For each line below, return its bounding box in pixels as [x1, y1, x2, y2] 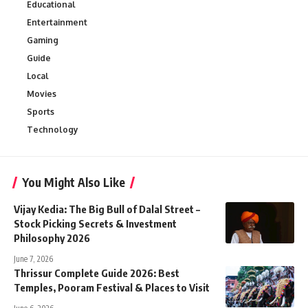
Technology [27, 124, 78, 135]
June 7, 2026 [14, 253, 53, 264]
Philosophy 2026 [14, 231, 90, 244]
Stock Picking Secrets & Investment [14, 217, 177, 230]
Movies [27, 88, 56, 99]
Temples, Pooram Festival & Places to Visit [14, 280, 210, 294]
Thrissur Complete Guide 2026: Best [14, 266, 179, 279]
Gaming [27, 34, 58, 45]
